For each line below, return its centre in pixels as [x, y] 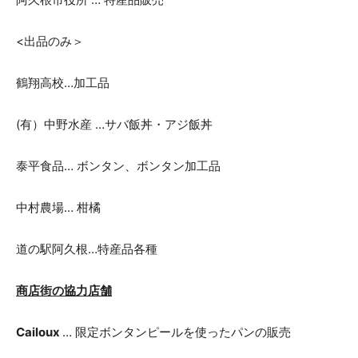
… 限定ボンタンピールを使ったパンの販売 [177, 332]
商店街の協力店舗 [64, 290]
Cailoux [39, 332]
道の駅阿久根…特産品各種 [87, 249]
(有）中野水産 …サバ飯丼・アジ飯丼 [114, 124]
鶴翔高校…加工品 [63, 82]
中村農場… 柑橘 [58, 207]
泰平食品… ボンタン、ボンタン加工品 [118, 165]
